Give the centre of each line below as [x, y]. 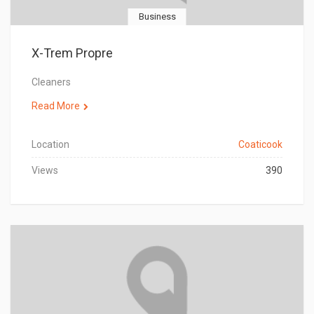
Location [50, 144]
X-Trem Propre [72, 53]
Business [157, 16]
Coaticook [260, 144]
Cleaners [51, 82]
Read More [56, 106]
